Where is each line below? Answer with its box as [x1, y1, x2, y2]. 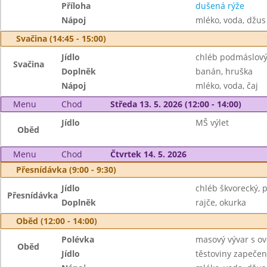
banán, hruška [195, 66, 253, 77]
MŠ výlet [195, 117, 229, 128]
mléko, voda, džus [195, 14, 266, 26]
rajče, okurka [195, 197, 246, 208]
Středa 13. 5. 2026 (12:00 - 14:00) [110, 98, 241, 110]
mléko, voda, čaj [195, 80, 258, 91]
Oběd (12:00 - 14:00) [16, 215, 97, 226]
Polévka [61, 234, 95, 245]
